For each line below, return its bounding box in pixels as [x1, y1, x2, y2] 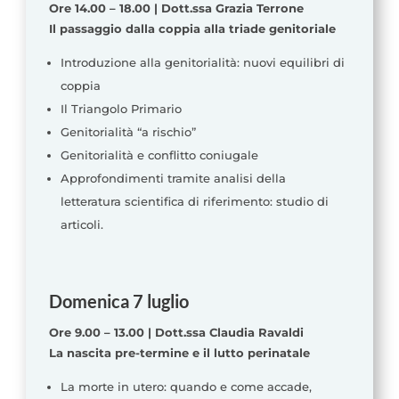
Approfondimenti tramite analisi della [60, 171, 286, 186]
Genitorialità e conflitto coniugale [60, 148, 258, 163]
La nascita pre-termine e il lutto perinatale [48, 346, 310, 361]
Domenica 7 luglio [48, 290, 189, 313]
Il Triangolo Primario [60, 102, 182, 117]
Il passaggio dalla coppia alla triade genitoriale [48, 21, 336, 37]
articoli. [60, 217, 103, 232]
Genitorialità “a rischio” [60, 125, 196, 140]
